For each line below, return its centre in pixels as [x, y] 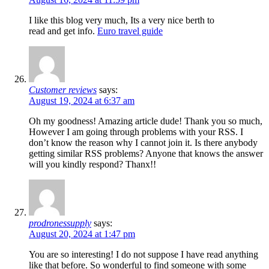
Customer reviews [63, 90]
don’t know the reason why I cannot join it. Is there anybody [143, 143]
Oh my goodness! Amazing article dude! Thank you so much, [146, 121]
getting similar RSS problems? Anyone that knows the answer [146, 154]
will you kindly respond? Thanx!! [92, 165]
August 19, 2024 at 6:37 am [82, 101]
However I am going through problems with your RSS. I [136, 132]
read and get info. [63, 31]
